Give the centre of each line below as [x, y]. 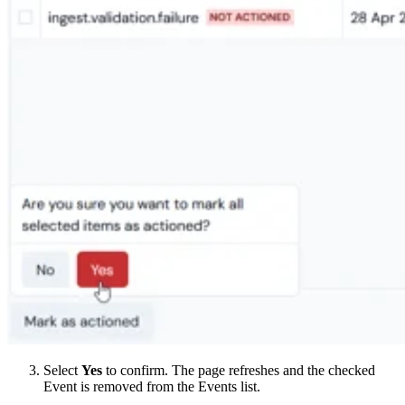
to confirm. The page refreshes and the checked [239, 370]
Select [62, 370]
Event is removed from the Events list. [152, 386]
